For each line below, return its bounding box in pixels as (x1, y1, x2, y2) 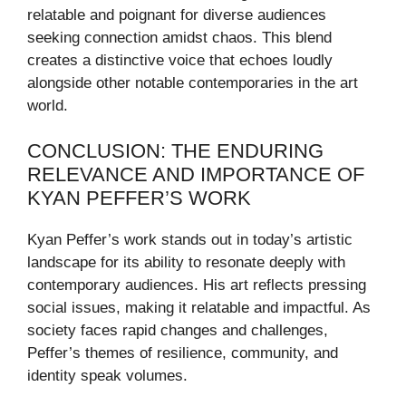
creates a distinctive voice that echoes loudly (27, 51, 333, 69)
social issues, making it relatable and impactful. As (27, 299, 371, 317)
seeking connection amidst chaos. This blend (27, 28, 332, 46)
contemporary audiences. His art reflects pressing (27, 276, 366, 295)
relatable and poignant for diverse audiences (27, 5, 326, 24)
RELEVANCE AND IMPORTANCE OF (27, 163, 364, 187)
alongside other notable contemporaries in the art (27, 73, 358, 92)
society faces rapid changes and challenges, (27, 322, 328, 340)
